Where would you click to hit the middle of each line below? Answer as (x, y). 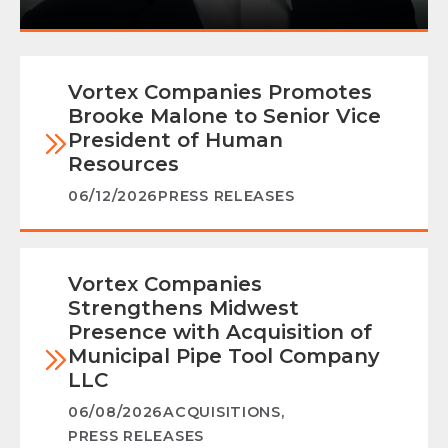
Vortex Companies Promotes (220, 92)
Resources (123, 164)
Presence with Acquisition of (220, 332)
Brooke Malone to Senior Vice (224, 116)
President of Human (175, 140)
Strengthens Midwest (183, 308)
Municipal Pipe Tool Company (224, 356)
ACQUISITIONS (222, 412)
